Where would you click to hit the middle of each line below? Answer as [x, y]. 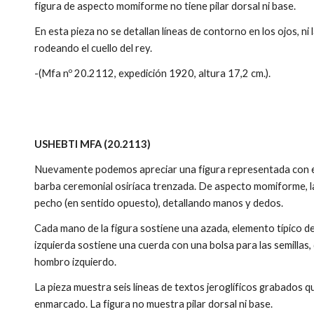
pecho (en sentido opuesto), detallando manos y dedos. [159, 203]
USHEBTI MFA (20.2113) [93, 144]
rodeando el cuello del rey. [95, 48]
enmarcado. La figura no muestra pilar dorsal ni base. [155, 304]
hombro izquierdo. [76, 262]
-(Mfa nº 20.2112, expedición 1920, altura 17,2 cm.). [153, 73]
